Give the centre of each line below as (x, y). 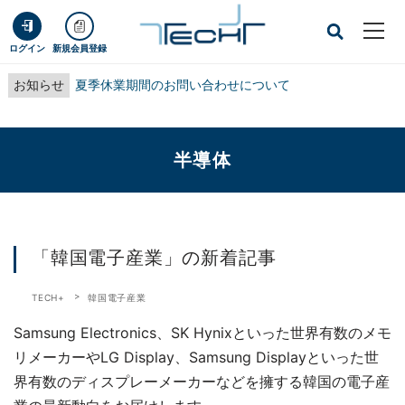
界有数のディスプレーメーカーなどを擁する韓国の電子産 (202, 381)
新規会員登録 (80, 48)
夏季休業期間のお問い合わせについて (182, 85)
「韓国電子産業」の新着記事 (154, 258)
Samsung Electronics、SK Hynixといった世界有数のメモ (202, 333)
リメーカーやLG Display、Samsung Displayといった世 (196, 357)
